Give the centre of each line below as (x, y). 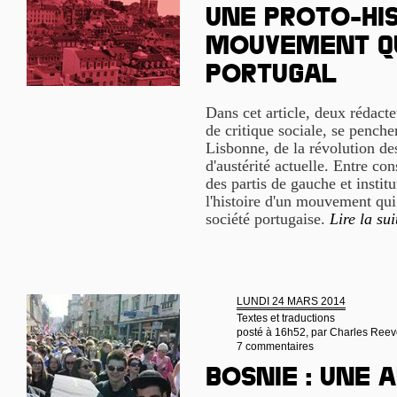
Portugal (271, 77)
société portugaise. (268, 219)
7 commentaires (275, 346)
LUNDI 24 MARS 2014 (291, 301)
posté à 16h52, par (283, 332)
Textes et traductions (286, 318)
